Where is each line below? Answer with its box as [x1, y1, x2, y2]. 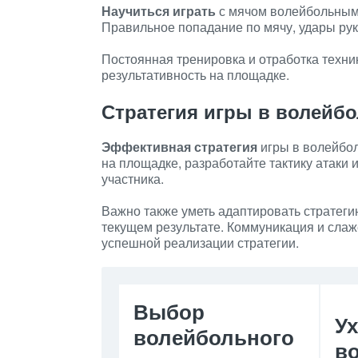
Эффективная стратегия [101, 137, 257, 156]
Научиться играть [101, 2, 216, 20]
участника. [101, 169, 164, 188]
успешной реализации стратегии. [101, 233, 299, 252]
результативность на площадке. [101, 66, 289, 84]
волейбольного [133, 322, 294, 352]
